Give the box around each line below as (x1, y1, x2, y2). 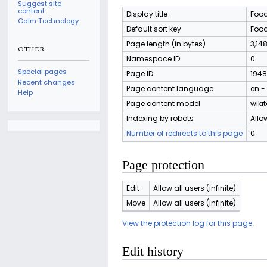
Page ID (126, 68, 153, 79)
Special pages (18, 67, 67, 77)
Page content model (126, 98, 200, 108)
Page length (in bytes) (126, 38, 206, 49)
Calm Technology (18, 16, 79, 26)
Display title (126, 8, 167, 19)
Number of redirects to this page (126, 128, 243, 138)
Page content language (126, 83, 213, 94)
